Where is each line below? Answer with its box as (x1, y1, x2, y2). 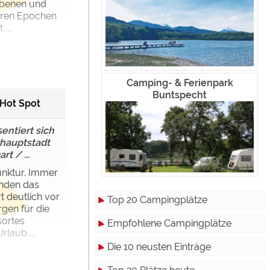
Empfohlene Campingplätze (107, 217, 231, 229)
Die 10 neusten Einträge (107, 240, 211, 253)
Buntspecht (152, 89, 207, 101)
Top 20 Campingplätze (107, 193, 207, 206)
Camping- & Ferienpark (126, 77, 233, 89)
